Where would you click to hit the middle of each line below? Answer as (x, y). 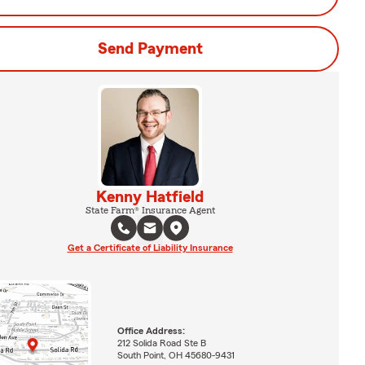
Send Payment (150, 49)
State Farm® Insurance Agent (150, 210)
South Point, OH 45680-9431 (176, 355)
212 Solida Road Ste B (161, 343)
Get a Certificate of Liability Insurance (150, 248)
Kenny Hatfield (150, 197)
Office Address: (151, 330)
